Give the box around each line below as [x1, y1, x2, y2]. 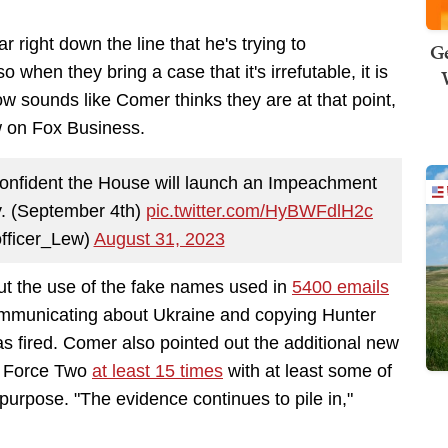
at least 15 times [92, 361, 223, 382]
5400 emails [292, 277, 389, 298]
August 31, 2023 [93, 228, 225, 249]
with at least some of [223, 361, 392, 382]
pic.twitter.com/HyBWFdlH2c [146, 200, 373, 221]
